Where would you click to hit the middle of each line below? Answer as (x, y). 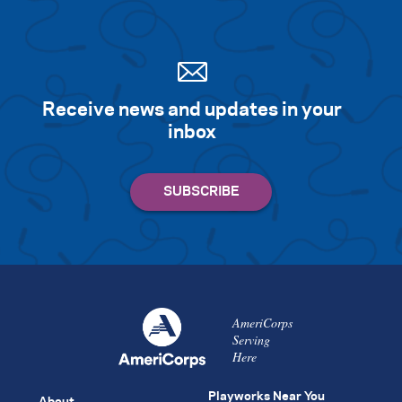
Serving (251, 339)
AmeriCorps (262, 322)
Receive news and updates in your (192, 110)
